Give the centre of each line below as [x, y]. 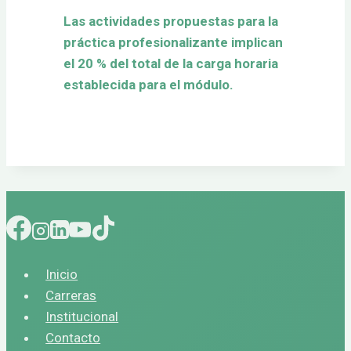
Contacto [73, 338]
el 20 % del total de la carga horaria [171, 64]
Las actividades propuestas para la [171, 22]
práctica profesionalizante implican [173, 43]
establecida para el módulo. [148, 85]
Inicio [62, 275]
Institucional [82, 317]
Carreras [71, 296]
